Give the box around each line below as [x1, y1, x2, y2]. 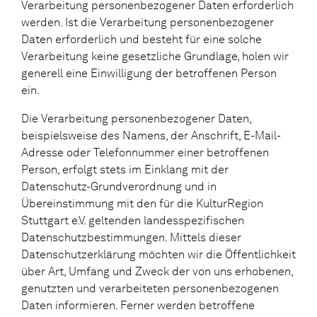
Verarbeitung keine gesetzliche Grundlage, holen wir [21, 49, 289, 63]
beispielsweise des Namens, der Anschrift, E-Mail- [21, 128, 281, 142]
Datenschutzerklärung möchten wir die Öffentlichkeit [21, 247, 296, 261]
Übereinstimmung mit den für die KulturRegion [21, 196, 263, 210]
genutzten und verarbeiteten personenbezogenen [21, 281, 279, 295]
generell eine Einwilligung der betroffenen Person [21, 66, 277, 80]
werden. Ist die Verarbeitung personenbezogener [21, 15, 274, 29]
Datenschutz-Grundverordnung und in [21, 179, 217, 193]
